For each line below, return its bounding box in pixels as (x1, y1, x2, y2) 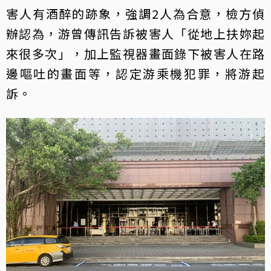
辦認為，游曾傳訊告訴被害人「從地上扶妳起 (6, 24, 265, 42)
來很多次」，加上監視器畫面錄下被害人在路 (6, 44, 265, 62)
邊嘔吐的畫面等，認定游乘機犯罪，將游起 (6, 64, 265, 82)
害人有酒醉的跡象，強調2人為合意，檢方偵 (6, 4, 265, 22)
